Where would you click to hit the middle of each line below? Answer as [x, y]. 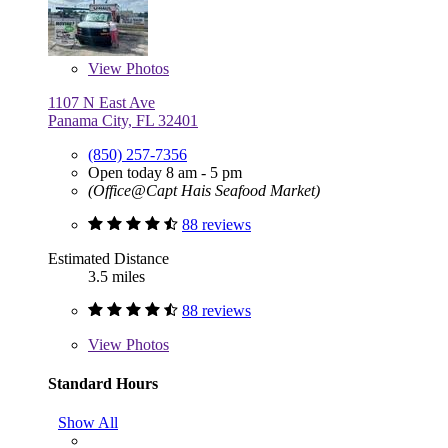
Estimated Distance [108, 258]
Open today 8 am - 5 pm [165, 172]
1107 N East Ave [101, 102]
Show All [88, 423]
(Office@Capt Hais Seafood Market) [204, 190]
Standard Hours [103, 383]
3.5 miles [116, 276]
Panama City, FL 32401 [123, 120]
